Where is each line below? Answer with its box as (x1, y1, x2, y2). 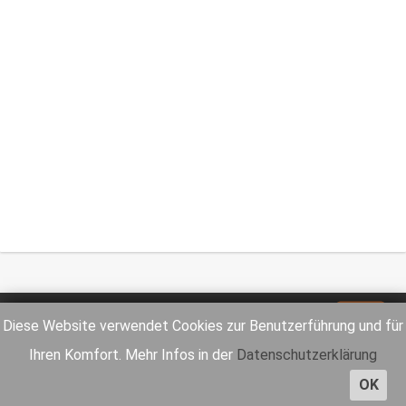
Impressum (76, 303, 148, 320)
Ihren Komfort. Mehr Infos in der (29, 346, 237, 364)
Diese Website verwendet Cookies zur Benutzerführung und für (3, 317, 403, 335)
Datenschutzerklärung (237, 346, 377, 364)
